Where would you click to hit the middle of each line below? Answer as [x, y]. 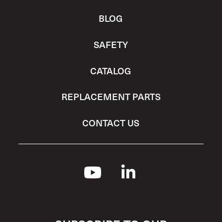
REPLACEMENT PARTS [111, 97]
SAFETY [111, 45]
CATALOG [111, 70]
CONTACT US [111, 122]
